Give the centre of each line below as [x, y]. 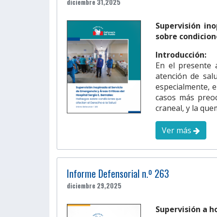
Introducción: [181, 54]
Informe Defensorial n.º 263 [118, 173]
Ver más [178, 130]
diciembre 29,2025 [94, 185]
